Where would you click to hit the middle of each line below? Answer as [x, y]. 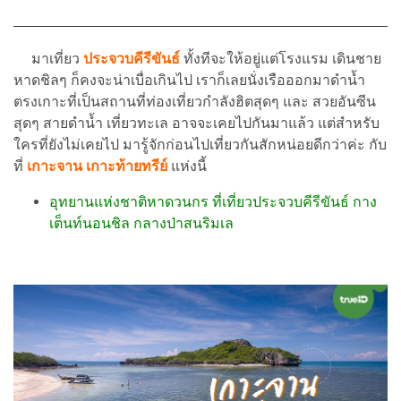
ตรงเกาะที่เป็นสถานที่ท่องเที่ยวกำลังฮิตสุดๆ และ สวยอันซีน [195, 101]
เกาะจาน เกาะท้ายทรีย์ [99, 166]
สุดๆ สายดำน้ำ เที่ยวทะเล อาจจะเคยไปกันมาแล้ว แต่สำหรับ [196, 123]
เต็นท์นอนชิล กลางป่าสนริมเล [141, 223]
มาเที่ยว [48, 58]
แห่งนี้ [189, 166]
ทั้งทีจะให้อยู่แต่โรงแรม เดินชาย [281, 58]
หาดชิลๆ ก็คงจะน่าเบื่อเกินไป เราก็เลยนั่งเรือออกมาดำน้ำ [189, 80]
